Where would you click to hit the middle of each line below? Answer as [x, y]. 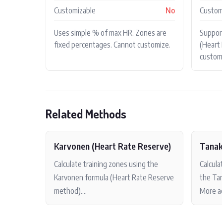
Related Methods [86, 113]
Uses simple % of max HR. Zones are [110, 32]
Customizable [75, 10]
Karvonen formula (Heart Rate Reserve [114, 177]
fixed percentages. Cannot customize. [112, 44]
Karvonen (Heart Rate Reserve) [112, 146]
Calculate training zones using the [106, 164]
